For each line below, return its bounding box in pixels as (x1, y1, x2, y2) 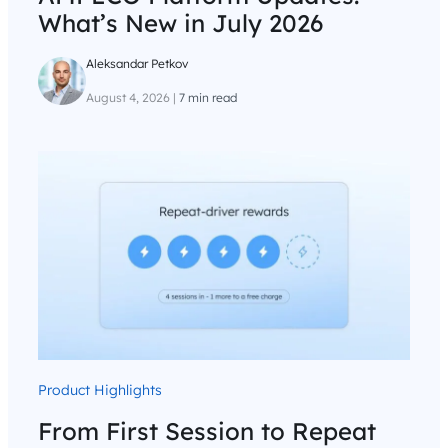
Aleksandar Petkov (86, 56, 188, 72)
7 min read (179, 90, 237, 106)
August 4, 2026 (86, 90, 170, 106)
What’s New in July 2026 (38, 8, 323, 39)
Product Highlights (38, 380, 162, 399)
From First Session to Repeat (38, 415, 376, 446)
